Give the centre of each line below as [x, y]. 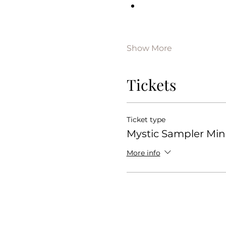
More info [143, 153]
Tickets [151, 85]
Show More [149, 48]
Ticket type [146, 120]
